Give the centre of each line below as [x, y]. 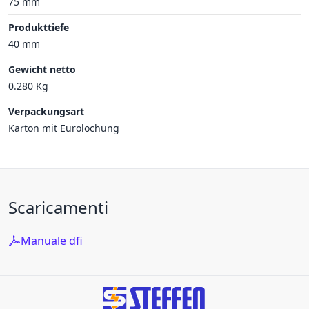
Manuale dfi [52, 240]
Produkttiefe [39, 27]
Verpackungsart [46, 111]
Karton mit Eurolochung [64, 128]
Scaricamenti [58, 207]
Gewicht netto [42, 69]
